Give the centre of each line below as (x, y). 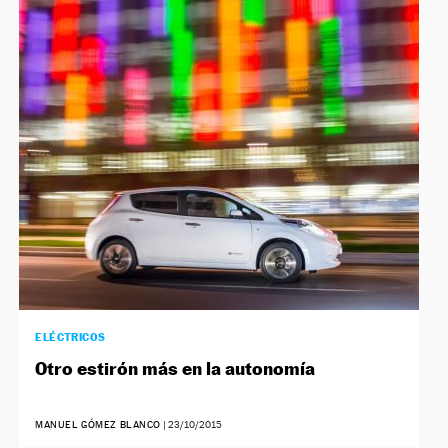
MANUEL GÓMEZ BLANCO (98, 424)
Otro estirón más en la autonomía (175, 368)
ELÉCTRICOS (70, 336)
